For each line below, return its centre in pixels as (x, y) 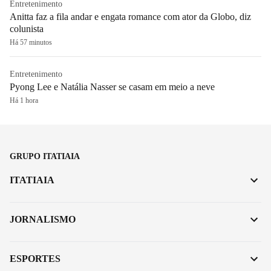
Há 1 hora (24, 100)
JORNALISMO (43, 219)
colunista (27, 28)
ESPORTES (35, 258)
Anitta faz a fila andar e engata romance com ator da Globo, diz (130, 16)
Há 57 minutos (31, 42)
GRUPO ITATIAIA (45, 156)
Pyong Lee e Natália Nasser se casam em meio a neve (112, 87)
